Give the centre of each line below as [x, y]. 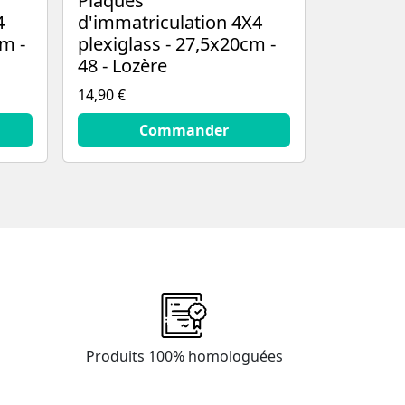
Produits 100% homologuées [184, 357]
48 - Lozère [122, 66]
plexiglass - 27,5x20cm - [177, 44]
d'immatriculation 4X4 [170, 23]
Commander [184, 131]
